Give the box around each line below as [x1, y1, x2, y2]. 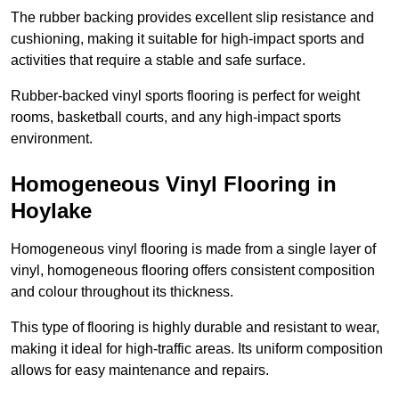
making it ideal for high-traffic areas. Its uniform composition [11, 341, 383, 357]
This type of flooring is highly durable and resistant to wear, [11, 320, 379, 336]
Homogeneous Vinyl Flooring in [11, 172, 337, 197]
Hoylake [11, 199, 92, 224]
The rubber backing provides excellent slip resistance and [11, 10, 374, 26]
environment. [11, 131, 93, 147]
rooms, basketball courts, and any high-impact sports [11, 110, 341, 126]
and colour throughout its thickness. [11, 284, 233, 300]
